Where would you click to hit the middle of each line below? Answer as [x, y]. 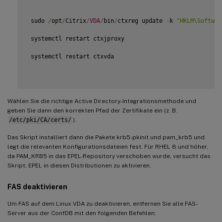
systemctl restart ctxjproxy [76, 38]
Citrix [76, 21]
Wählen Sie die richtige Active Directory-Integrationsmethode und [102, 101]
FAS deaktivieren [37, 187]
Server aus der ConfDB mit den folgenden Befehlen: [82, 213]
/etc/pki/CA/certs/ [40, 120]
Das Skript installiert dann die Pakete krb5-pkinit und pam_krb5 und [106, 137]
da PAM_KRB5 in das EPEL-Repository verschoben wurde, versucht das [109, 156]
